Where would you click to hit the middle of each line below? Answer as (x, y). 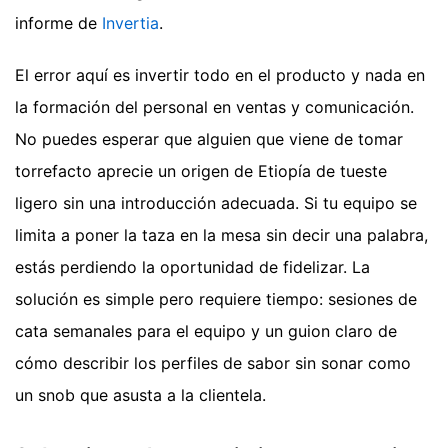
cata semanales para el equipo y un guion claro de (206, 330)
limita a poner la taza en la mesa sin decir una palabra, (221, 234)
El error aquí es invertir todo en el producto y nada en (220, 74)
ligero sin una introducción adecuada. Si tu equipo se (216, 202)
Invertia (130, 22)
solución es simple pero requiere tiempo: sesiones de (216, 298)
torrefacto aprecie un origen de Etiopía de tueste (201, 170)
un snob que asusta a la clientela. (140, 394)
